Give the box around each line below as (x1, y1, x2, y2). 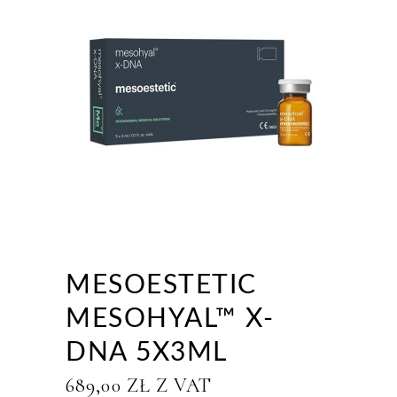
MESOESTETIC (66, 272, 257, 299)
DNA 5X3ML (66, 339, 228, 366)
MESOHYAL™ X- (66, 306, 274, 332)
